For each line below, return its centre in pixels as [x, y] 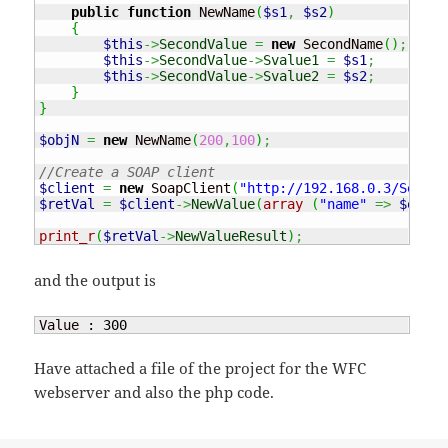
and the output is [95, 279]
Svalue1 [291, 60]
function [159, 12]
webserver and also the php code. [154, 392]
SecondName [339, 44]
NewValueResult [231, 236]
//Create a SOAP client [127, 172]
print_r [67, 236]
